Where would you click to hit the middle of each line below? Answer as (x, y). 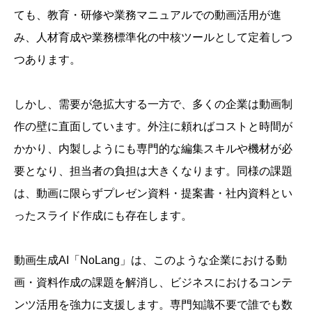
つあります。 (47, 60)
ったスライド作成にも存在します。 (103, 216)
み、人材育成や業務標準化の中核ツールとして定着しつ (153, 37)
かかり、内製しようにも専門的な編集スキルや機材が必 (153, 149)
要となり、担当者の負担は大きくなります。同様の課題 (153, 171)
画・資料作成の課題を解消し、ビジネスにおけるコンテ (153, 282)
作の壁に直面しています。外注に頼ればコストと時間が (153, 126)
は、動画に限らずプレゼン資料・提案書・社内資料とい (153, 193)
